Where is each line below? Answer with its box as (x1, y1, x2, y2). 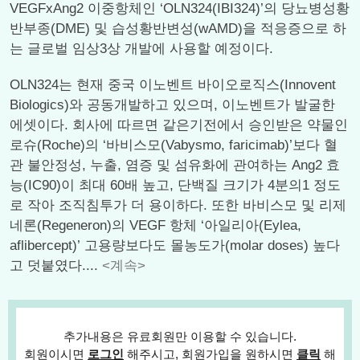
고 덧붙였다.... (10, 258, 102, 273)
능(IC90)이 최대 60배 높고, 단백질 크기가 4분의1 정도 (10, 178, 341, 193)
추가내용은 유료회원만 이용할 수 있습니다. (63, 329, 297, 343)
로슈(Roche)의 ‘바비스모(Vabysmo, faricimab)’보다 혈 (10, 137, 337, 153)
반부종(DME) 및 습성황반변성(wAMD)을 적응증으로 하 (10, 21, 346, 36)
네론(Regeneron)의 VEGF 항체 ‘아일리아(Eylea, (10, 218, 301, 233)
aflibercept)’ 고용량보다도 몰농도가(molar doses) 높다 (10, 238, 340, 253)
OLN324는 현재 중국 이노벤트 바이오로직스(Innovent (10, 77, 336, 92)
